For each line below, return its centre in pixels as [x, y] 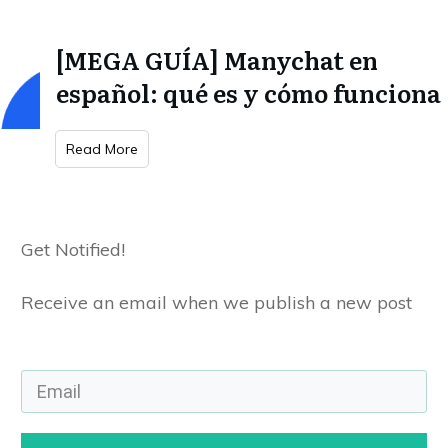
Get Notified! [73, 249]
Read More [102, 149]
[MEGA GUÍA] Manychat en [217, 59]
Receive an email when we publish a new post [216, 302]
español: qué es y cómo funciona [248, 92]
